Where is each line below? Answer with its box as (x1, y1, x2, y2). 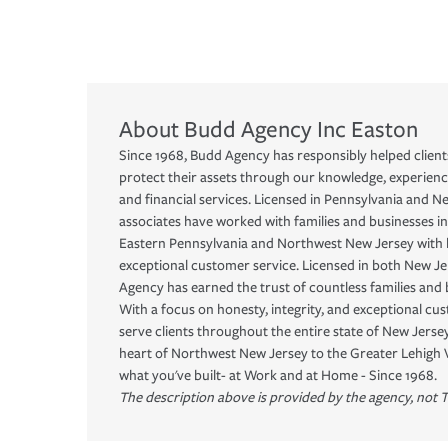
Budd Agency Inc (184, 115, 346, 143)
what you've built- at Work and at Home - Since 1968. (119, 366, 437, 384)
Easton (351, 115, 418, 143)
